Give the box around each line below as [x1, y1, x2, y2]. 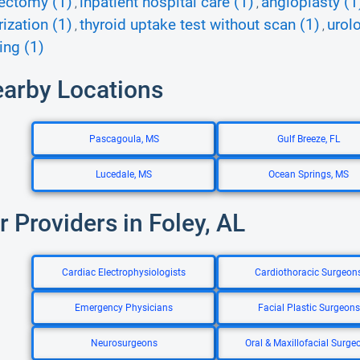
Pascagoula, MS [88, 133, 159, 145]
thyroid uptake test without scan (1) [80, 16, 320, 34]
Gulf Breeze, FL [277, 133, 340, 145]
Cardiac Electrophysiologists [62, 267, 186, 278]
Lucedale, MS [96, 169, 152, 180]
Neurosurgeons [90, 337, 157, 349]
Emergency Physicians [75, 302, 173, 313]
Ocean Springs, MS [268, 169, 349, 180]
